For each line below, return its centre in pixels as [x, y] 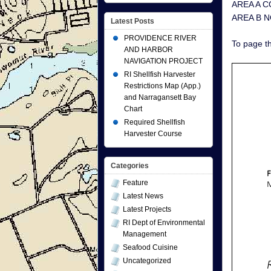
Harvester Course [153, 134]
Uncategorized [147, 261]
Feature [135, 183]
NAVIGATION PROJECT [163, 61]
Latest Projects [147, 209]
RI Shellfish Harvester [160, 74]
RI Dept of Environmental [164, 223]
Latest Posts [132, 21]
